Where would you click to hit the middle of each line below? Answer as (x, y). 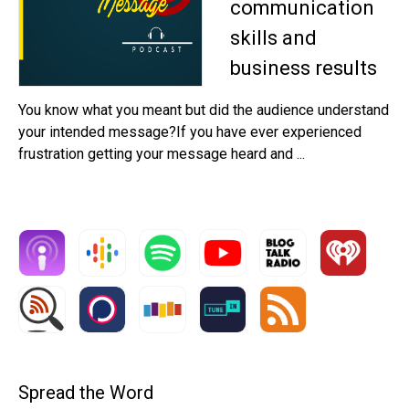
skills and (273, 37)
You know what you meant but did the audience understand (204, 110)
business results (304, 68)
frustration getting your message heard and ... (162, 153)
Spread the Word (86, 392)
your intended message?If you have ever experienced (190, 131)
